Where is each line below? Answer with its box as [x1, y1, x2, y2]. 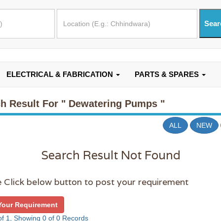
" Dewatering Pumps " [61, 98, 165, 109]
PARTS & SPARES [135, 70, 201, 78]
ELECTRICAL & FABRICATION [6, 70, 115, 78]
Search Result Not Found [40, 147, 181, 163]
